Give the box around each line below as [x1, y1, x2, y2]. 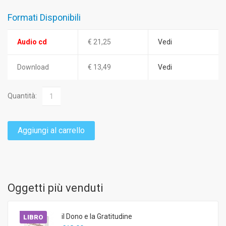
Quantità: [8, 92, 37, 100]
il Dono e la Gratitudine [62, 212, 132, 220]
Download [17, 63, 49, 71]
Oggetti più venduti [8, 181, 103, 194]
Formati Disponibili [8, 12, 81, 23]
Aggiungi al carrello [18, 125, 85, 135]
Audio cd [17, 37, 47, 46]
